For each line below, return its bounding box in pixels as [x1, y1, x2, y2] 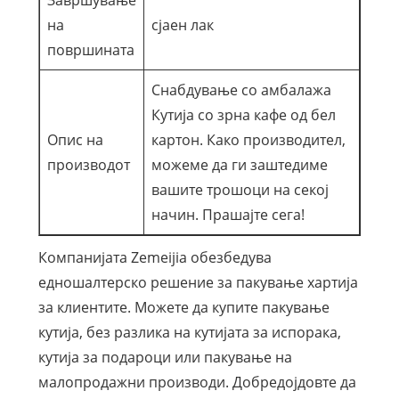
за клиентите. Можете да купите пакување [37, 297, 330, 317]
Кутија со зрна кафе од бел [151, 104, 336, 125]
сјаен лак [151, 14, 214, 35]
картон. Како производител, [151, 129, 346, 150]
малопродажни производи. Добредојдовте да [37, 371, 356, 392]
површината [46, 39, 134, 60]
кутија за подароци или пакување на [37, 346, 292, 367]
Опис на [46, 129, 103, 150]
